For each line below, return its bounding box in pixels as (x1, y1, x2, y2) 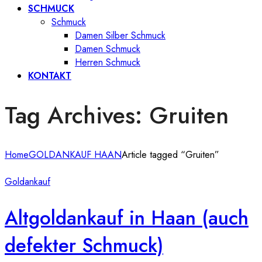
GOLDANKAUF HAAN (29, 147, 122, 161)
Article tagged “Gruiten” (122, 147, 219, 161)
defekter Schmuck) (5, 231, 163, 259)
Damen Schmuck (75, 42, 140, 56)
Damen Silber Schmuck (75, 29, 166, 42)
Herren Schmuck (75, 56, 140, 69)
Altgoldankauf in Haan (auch (5, 204, 249, 232)
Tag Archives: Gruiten (5, 98, 229, 132)
